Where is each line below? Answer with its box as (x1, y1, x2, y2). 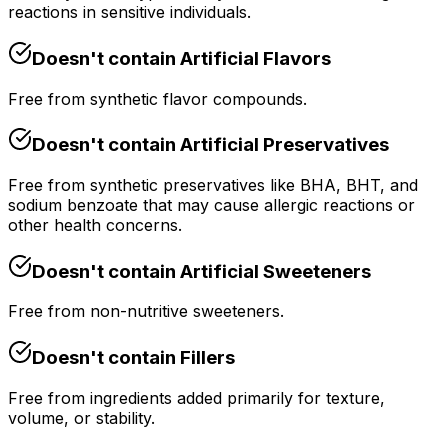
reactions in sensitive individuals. (8, 2, 251, 23)
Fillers (180, 346, 235, 370)
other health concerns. (8, 215, 182, 236)
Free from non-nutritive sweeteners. (8, 301, 284, 322)
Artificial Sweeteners (180, 259, 371, 283)
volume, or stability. (8, 407, 155, 428)
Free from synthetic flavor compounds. (8, 88, 307, 109)
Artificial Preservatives (180, 133, 389, 157)
